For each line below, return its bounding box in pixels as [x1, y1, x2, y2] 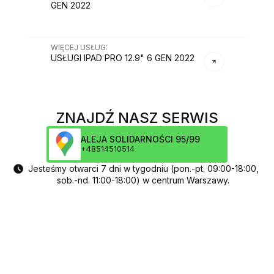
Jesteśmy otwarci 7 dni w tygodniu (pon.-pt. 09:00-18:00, [28, 163, 259, 174]
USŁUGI [50, 53, 81, 64]
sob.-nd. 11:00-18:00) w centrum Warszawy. [57, 175, 229, 186]
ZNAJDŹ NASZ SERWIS [56, 109, 218, 127]
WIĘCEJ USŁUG [50, 43, 106, 53]
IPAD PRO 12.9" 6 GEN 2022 [83, 53, 194, 64]
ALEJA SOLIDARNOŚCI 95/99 [81, 134, 200, 145]
